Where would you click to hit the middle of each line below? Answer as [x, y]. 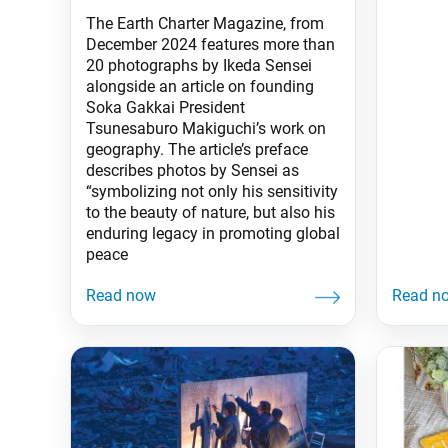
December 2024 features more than [210, 44]
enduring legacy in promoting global [213, 233]
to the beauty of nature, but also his [210, 212]
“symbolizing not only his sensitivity [212, 191]
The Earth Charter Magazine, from [205, 23]
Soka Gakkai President [165, 107]
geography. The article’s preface [197, 149]
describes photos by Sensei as [192, 170]
